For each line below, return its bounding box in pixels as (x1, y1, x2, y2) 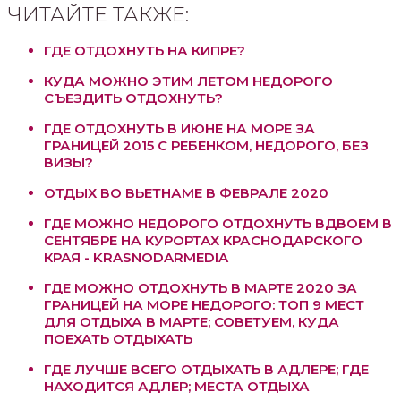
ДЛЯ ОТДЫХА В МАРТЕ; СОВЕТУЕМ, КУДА (43, 312, 339, 330)
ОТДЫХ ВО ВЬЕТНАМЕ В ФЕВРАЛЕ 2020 (43, 183, 328, 201)
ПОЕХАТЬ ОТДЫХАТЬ (43, 329, 192, 347)
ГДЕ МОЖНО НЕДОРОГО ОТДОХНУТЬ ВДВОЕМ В (43, 214, 392, 232)
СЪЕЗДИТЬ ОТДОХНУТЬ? (43, 89, 223, 107)
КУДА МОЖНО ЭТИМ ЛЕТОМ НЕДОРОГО (43, 72, 333, 90)
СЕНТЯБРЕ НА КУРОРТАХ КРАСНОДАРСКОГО (43, 231, 363, 249)
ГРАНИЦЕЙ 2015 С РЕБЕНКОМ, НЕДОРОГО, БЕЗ (43, 136, 369, 154)
